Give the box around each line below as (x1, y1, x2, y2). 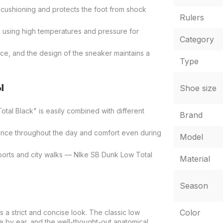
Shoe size (179, 83, 217, 93)
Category (179, 34, 214, 44)
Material (179, 153, 210, 164)
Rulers (179, 12, 204, 22)
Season (179, 180, 208, 191)
